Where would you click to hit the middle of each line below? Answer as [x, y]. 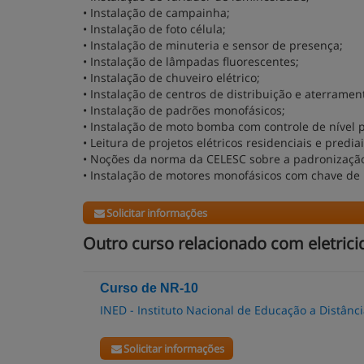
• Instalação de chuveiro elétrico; [171, 78]
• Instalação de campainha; [156, 13]
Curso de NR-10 [149, 288]
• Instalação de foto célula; [154, 29]
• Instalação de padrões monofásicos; [184, 110]
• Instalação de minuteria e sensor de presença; [213, 45]
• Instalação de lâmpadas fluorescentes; [191, 61]
